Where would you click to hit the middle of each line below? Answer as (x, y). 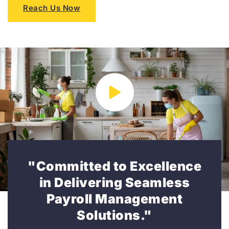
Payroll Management (114, 199)
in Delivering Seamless (114, 182)
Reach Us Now (52, 8)
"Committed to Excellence (114, 166)
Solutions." (114, 215)
